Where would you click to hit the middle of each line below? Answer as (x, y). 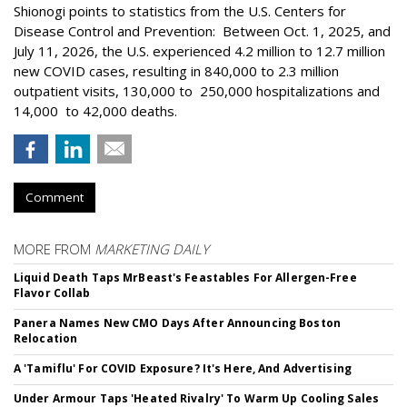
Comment (55, 197)
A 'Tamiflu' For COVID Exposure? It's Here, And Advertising (183, 368)
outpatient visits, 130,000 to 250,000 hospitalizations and (197, 90)
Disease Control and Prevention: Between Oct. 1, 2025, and (202, 30)
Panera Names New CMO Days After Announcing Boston (177, 323)
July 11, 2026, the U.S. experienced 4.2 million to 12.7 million (199, 50)
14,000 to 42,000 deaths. (95, 110)
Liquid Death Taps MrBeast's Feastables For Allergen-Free (185, 277)
